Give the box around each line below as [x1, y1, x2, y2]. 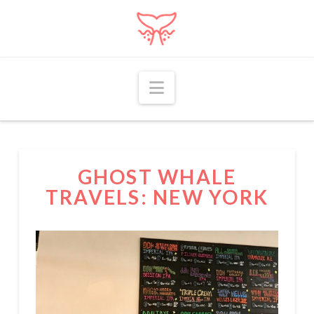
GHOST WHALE [77, 165, 237, 189]
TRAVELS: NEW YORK [45, 185, 269, 210]
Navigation [163, 76, 243, 97]
